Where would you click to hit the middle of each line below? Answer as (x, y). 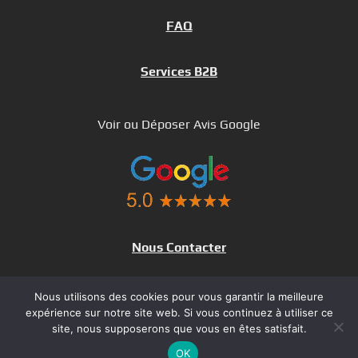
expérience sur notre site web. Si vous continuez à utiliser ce (179, 312)
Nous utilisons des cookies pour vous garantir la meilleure (179, 296)
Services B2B (179, 71)
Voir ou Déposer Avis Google (179, 124)
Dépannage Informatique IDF (179, 287)
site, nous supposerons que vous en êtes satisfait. (179, 328)
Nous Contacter (179, 247)
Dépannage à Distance (179, 310)
